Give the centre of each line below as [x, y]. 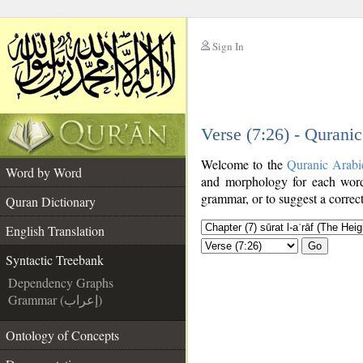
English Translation [55, 231]
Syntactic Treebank [55, 260]
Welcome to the [244, 164]
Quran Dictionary [51, 201]
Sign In [228, 46]
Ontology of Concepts [62, 335]
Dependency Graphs [61, 282]
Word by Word [44, 172]
